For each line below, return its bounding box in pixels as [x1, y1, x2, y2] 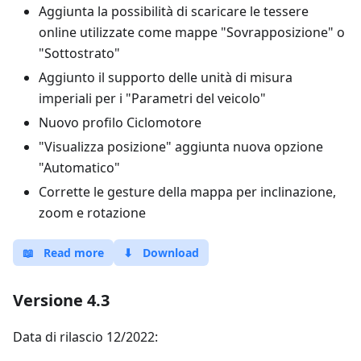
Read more [44, 245, 104, 260]
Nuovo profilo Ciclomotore [39, 114, 201, 131]
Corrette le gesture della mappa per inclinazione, [39, 183, 336, 201]
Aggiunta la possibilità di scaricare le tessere [39, 2, 309, 20]
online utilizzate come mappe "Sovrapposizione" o [39, 23, 345, 41]
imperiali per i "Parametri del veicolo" [39, 89, 266, 107]
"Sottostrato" [39, 44, 120, 62]
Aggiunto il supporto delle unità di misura [39, 68, 293, 86]
